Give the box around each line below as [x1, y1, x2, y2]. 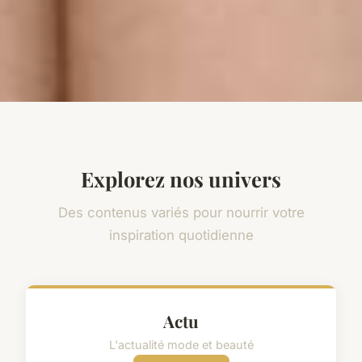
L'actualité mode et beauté [108, 337, 254, 351]
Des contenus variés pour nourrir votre [57, 204, 305, 221]
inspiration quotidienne [108, 226, 254, 243]
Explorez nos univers [81, 164, 281, 192]
